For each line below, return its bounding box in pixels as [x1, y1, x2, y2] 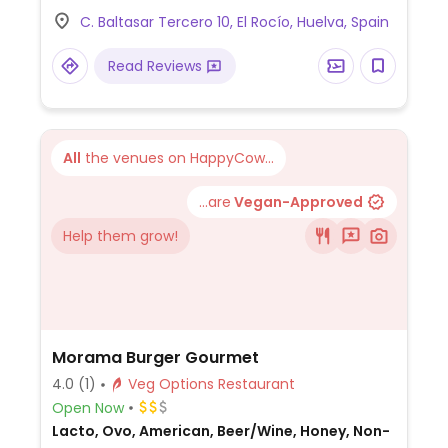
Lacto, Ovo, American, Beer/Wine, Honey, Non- [51, 421, 390, 441]
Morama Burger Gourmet [51, 346, 259, 369]
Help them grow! [63, 226, 178, 246]
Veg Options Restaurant [217, 374, 295, 394]
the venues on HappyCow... [81, 148, 274, 168]
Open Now [51, 397, 124, 418]
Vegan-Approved [231, 192, 363, 212]
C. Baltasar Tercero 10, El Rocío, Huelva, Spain [79, 12, 389, 32]
